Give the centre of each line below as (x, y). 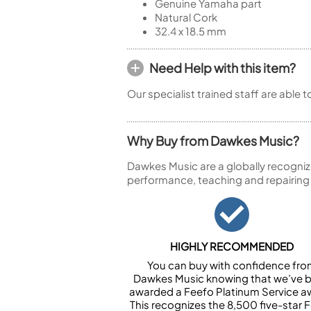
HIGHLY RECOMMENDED (232, 246)
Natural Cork (186, 17)
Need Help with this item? (222, 68)
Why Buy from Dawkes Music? (213, 141)
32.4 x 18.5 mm (191, 31)
